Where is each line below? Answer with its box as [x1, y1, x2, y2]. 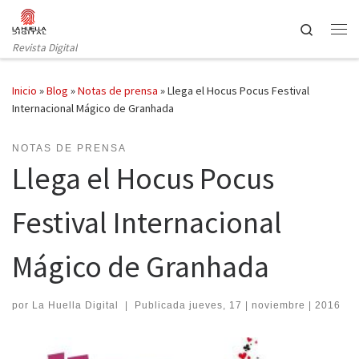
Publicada [134, 299, 189, 311]
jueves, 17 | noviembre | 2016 [188, 299, 341, 311]
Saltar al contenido [22, 15, 115, 30]
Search [314, 20, 349, 36]
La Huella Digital [32, 299, 119, 311]
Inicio [12, 83, 37, 99]
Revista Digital [12, 40, 77, 54]
